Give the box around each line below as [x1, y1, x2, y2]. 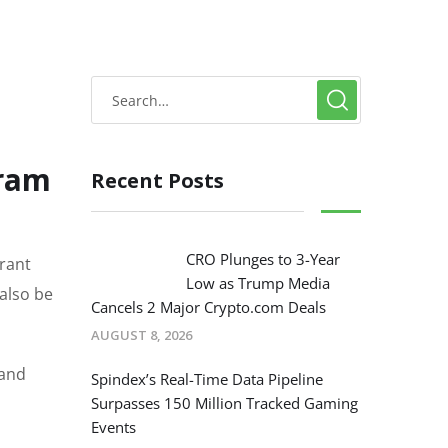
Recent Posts [91, 167, 224, 195]
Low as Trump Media [186, 273, 330, 294]
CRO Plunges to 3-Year [186, 249, 340, 270]
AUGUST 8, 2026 [91, 326, 192, 345]
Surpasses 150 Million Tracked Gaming [91, 393, 358, 414]
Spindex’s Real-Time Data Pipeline [91, 369, 323, 390]
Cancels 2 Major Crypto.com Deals [91, 297, 326, 318]
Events [91, 417, 136, 438]
